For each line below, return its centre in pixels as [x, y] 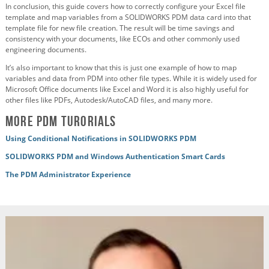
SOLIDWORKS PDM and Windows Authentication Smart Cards [115, 157]
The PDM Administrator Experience [68, 175]
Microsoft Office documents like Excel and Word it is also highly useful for [127, 89]
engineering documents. [46, 50]
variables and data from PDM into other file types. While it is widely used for [131, 79]
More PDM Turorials [61, 122]
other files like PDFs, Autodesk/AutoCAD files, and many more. [109, 100]
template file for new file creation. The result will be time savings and [120, 28]
